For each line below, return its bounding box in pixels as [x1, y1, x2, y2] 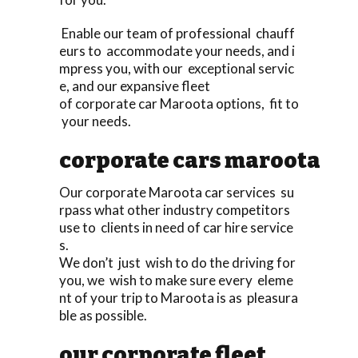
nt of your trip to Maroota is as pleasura [59, 288, 298, 306]
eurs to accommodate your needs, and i [59, 42, 295, 59]
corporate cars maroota [59, 147, 320, 173]
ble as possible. [59, 306, 147, 324]
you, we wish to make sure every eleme [59, 271, 293, 288]
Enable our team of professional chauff [59, 24, 295, 42]
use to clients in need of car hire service [59, 218, 293, 236]
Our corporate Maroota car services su [59, 183, 294, 201]
